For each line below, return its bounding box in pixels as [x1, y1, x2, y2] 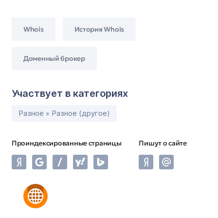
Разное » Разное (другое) [18, 109, 110, 118]
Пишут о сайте [139, 139, 187, 147]
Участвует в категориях [12, 88, 128, 99]
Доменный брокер [23, 54, 85, 63]
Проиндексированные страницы [12, 139, 122, 147]
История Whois [74, 24, 124, 34]
